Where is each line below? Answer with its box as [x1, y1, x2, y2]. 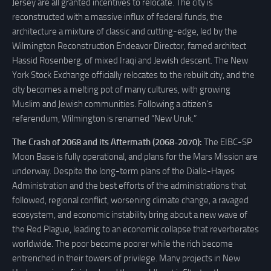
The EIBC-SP [202, 136, 252, 148]
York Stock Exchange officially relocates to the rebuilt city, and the [12, 69, 255, 80]
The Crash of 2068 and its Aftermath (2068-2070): [12, 136, 202, 148]
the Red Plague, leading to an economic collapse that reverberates [12, 223, 259, 235]
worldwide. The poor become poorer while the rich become [12, 238, 233, 249]
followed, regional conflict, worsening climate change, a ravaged [12, 194, 249, 206]
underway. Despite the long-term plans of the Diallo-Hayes [12, 165, 235, 177]
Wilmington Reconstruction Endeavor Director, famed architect [12, 40, 246, 51]
